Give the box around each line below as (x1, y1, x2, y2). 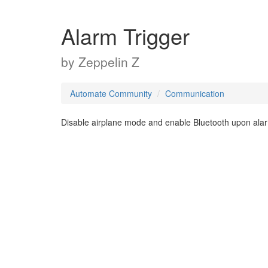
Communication (165, 87, 224, 99)
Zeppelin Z (78, 53, 139, 71)
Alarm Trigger (61, 20, 190, 51)
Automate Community (70, 87, 152, 99)
